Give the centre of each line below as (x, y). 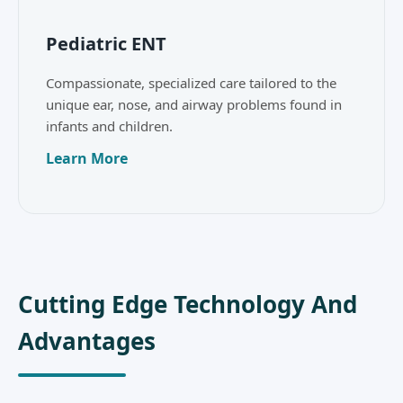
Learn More (87, 159)
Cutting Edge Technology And (188, 304)
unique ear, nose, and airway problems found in (194, 105)
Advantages (87, 340)
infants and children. (109, 126)
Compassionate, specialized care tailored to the (191, 83)
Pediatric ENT (106, 44)
